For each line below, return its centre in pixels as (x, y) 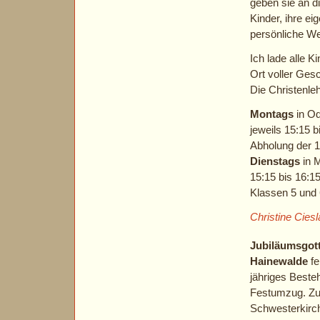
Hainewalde (279, 261)
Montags (272, 114)
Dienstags (275, 161)
